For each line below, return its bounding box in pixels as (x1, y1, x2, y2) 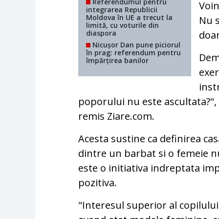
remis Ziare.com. (78, 109, 155, 123)
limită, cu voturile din (86, 21, 159, 30)
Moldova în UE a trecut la (86, 13, 173, 22)
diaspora (86, 28, 117, 38)
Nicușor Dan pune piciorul (90, 40, 181, 50)
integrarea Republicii (86, 5, 158, 15)
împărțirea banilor (86, 56, 149, 66)
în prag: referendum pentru (86, 48, 181, 58)
